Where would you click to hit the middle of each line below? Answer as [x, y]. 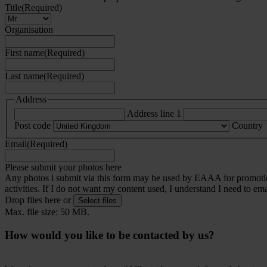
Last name [24, 76]
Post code [32, 126]
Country [247, 126]
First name [24, 52]
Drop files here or [39, 200]
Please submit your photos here [63, 167]
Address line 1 [154, 114]
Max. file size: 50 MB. [47, 212]
